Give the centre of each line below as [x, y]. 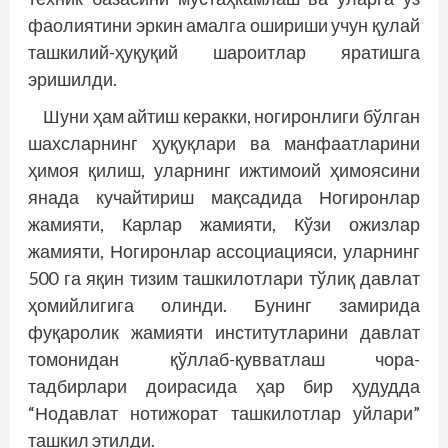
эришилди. [72, 78]
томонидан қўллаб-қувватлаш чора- [224, 358]
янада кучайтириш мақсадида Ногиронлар [224, 196]
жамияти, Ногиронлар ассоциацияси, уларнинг [224, 250]
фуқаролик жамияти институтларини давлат [224, 331]
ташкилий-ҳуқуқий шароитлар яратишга [224, 51]
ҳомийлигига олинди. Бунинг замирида [224, 304]
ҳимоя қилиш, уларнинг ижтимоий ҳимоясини [224, 169]
